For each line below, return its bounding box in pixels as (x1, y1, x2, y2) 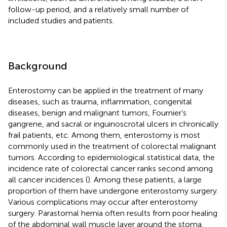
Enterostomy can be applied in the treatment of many (8, 85, 203, 95)
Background (8, 59, 67, 72)
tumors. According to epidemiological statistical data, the (8, 152, 215, 162)
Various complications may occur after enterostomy (8, 197, 198, 207)
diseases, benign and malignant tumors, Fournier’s (8, 107, 186, 118)
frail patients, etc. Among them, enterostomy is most (8, 130, 200, 140)
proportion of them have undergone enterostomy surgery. (8, 185, 218, 196)
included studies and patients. (8, 15, 114, 25)
